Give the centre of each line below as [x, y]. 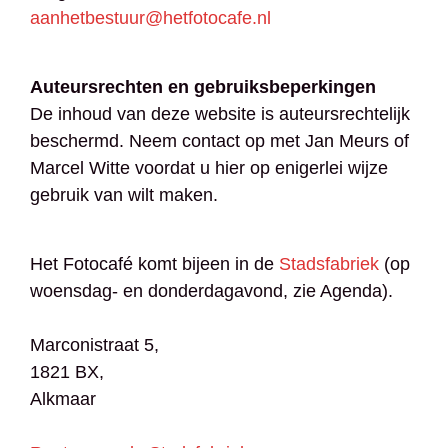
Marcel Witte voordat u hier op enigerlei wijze [209, 168]
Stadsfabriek [329, 264]
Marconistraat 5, [94, 345]
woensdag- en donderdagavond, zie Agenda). [211, 291]
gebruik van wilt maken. [124, 195]
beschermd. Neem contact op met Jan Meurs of [219, 141]
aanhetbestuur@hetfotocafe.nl [150, 18]
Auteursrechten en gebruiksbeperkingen [203, 87]
